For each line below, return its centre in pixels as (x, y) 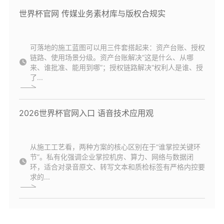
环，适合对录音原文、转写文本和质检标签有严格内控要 (117, 166)
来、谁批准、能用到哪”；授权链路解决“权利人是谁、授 (116, 67)
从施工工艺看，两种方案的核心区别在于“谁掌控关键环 (115, 146)
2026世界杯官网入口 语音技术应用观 (86, 113)
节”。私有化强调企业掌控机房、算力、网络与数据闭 (111, 156)
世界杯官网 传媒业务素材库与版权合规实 (92, 14)
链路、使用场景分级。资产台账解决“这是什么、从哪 (111, 57)
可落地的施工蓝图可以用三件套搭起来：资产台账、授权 (117, 47)
